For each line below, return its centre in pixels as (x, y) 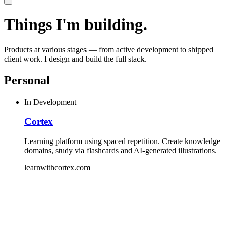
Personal (27, 80)
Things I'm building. (76, 25)
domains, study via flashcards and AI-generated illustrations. (121, 151)
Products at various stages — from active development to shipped (109, 49)
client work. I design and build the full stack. (75, 59)
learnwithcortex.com (57, 168)
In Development (50, 102)
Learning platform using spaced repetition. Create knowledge (122, 141)
